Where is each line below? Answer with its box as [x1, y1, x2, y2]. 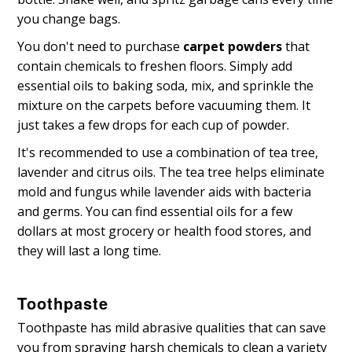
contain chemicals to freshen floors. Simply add [17, 57, 293, 75]
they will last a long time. [17, 242, 162, 260]
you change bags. [17, 10, 121, 28]
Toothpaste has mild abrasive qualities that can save [17, 319, 327, 337]
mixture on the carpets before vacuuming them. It [17, 97, 311, 115]
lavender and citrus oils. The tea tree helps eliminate [17, 163, 325, 181]
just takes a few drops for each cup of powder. [17, 116, 290, 134]
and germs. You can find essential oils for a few [17, 203, 293, 221]
